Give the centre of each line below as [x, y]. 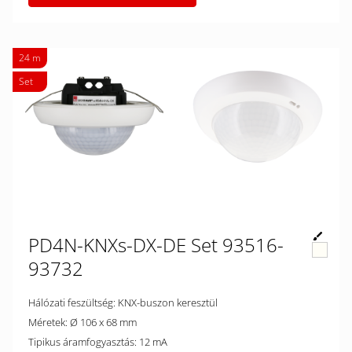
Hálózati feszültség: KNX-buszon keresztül [168, 302]
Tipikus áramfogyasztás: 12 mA [153, 342]
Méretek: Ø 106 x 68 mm [103, 322]
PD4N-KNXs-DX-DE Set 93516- [156, 245]
